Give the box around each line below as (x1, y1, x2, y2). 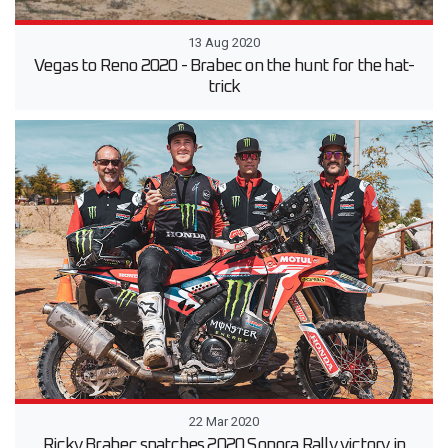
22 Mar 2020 (189, 414, 259, 430)
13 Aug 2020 (188, 35, 260, 51)
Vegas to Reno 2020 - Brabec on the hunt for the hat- (33, 57, 415, 76)
